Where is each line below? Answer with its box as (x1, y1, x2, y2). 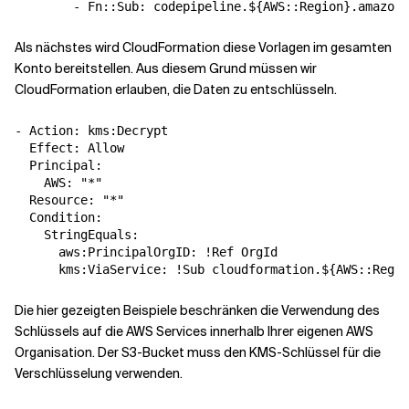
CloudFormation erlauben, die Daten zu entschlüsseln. (15, 81, 337, 98)
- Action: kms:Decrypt (15, 123, 168, 138)
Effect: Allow (15, 141, 124, 155)
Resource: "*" (15, 193, 124, 207)
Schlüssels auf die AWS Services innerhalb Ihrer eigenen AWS (15, 323, 373, 340)
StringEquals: (15, 227, 139, 242)
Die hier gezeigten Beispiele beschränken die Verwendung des (15, 302, 380, 319)
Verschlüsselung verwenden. (15, 365, 183, 382)
